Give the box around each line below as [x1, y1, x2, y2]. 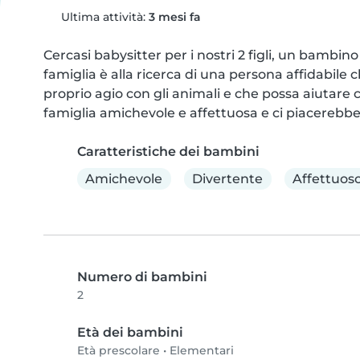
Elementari [170, 343, 234, 358]
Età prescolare [77, 343, 160, 358]
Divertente [192, 170, 264, 186]
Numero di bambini [77, 269, 207, 285]
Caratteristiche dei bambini [77, 144, 260, 159]
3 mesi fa [148, 10, 201, 24]
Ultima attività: [57, 10, 149, 24]
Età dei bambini [77, 325, 183, 341]
